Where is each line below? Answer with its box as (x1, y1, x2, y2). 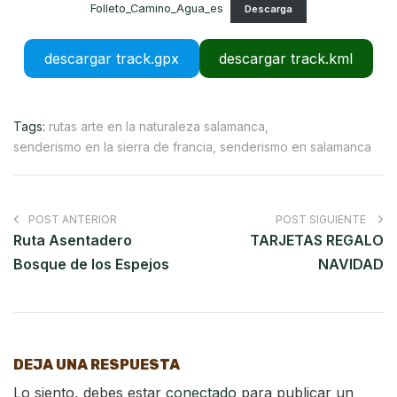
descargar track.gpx (43, 49, 179, 67)
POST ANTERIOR (28, 213, 117, 227)
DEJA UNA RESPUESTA (13, 356, 180, 374)
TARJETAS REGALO (250, 231, 384, 250)
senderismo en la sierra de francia (13, 139, 213, 155)
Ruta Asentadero (13, 231, 132, 250)
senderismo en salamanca (220, 139, 371, 155)
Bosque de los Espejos (13, 255, 169, 274)
